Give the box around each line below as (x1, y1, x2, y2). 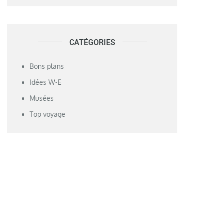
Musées (30, 93, 54, 102)
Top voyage (30, 109, 66, 118)
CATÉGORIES (69, 37, 116, 47)
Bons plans (30, 62, 64, 70)
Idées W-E (30, 77, 62, 86)
